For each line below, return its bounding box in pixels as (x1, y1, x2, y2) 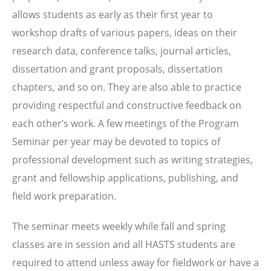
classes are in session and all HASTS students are (12, 238, 235, 251)
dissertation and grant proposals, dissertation (12, 62, 223, 76)
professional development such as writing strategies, (12, 153, 253, 166)
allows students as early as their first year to (12, 8, 213, 21)
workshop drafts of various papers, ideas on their (12, 26, 237, 39)
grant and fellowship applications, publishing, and (12, 171, 238, 184)
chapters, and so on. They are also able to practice (12, 80, 241, 94)
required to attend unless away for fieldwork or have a (12, 256, 259, 269)
